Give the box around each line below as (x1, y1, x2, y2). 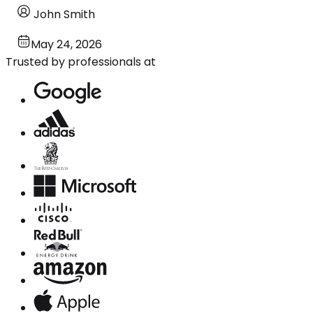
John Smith (34, 6, 95, 22)
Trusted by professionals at (6, 53, 156, 70)
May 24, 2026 (31, 36, 102, 52)
